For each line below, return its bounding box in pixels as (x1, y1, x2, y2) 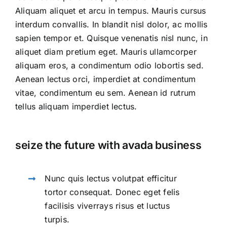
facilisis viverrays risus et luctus (45, 201, 170, 211)
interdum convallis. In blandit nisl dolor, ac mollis (15, 19, 208, 29)
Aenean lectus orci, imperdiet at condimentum (15, 74, 196, 84)
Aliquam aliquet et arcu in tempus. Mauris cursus (15, 6, 206, 16)
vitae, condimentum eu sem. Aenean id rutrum (15, 88, 196, 98)
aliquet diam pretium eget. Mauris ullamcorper (15, 47, 197, 57)
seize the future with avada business (15, 138, 202, 152)
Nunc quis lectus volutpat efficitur (45, 173, 177, 183)
